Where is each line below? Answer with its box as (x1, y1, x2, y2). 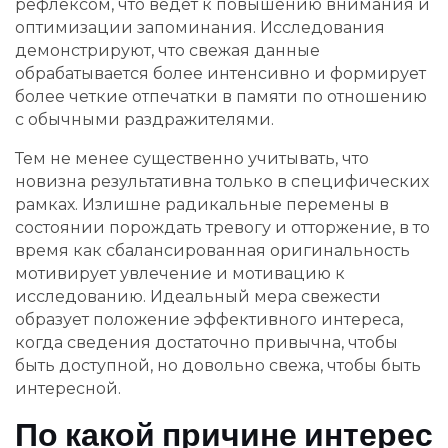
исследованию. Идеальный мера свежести (15, 286, 381, 306)
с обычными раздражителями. (15, 109, 274, 129)
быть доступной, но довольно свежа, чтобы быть (15, 355, 421, 375)
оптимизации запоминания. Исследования (15, 17, 385, 37)
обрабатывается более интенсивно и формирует (15, 63, 426, 83)
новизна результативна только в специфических (15, 171, 429, 191)
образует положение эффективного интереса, (15, 309, 403, 329)
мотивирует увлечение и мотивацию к (15, 263, 345, 283)
